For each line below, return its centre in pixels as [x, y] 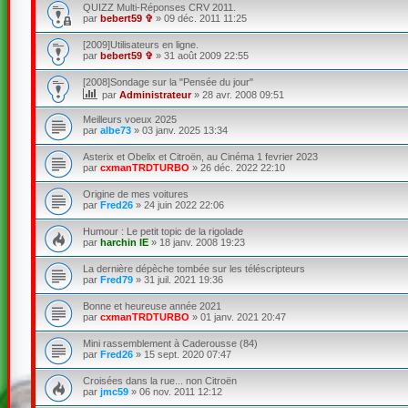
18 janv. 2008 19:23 [202, 242]
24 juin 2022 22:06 [184, 204]
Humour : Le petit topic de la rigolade [163, 231]
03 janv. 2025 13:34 [184, 130]
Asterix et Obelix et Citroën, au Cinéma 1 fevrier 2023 [200, 156]
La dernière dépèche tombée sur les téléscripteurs [194, 268]
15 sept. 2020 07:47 [187, 354]
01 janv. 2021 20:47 [243, 316]
